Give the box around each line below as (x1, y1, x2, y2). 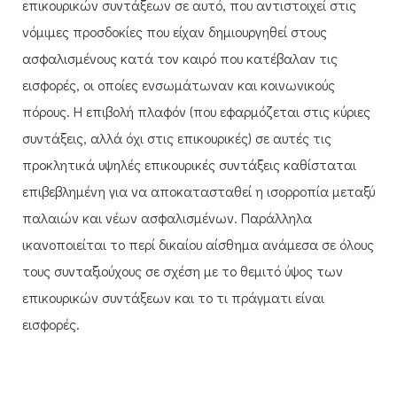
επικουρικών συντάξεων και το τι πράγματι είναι (22, 287, 324, 307)
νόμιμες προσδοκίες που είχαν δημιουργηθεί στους (22, 21, 327, 41)
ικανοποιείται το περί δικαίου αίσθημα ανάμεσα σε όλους (22, 234, 374, 253)
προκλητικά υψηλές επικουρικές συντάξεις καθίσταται (22, 154, 356, 174)
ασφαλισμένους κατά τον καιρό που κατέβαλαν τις (22, 48, 338, 67)
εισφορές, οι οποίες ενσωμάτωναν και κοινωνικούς (22, 74, 335, 94)
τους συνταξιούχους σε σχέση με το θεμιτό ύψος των (22, 261, 343, 280)
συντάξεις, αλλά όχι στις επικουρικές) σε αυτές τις (22, 128, 331, 147)
